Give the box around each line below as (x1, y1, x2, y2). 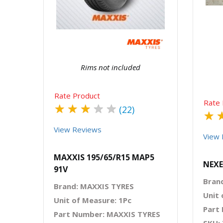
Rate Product (54, 91, 100, 101)
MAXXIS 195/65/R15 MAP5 (54, 152, 154, 163)
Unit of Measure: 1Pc (54, 195, 131, 205)
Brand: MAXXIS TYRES (54, 181, 134, 191)
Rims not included (81, 62, 140, 72)
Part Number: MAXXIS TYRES (54, 209, 160, 219)
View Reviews (54, 124, 102, 134)
